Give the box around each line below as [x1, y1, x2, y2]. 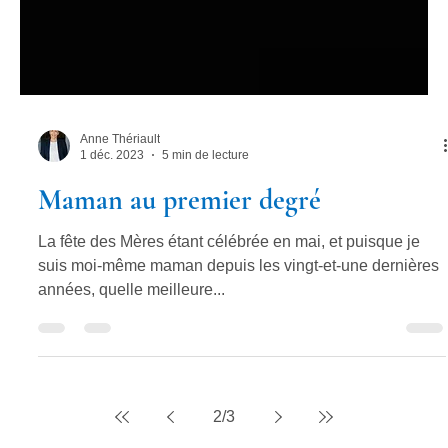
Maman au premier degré [38, 302, 321, 337]
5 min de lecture [162, 268, 249, 283]
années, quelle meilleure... [38, 400, 225, 418]
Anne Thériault [80, 251, 160, 266]
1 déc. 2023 [80, 268, 144, 283]
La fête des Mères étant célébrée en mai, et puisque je [38, 352, 420, 370]
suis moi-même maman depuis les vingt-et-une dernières [38, 376, 439, 394]
